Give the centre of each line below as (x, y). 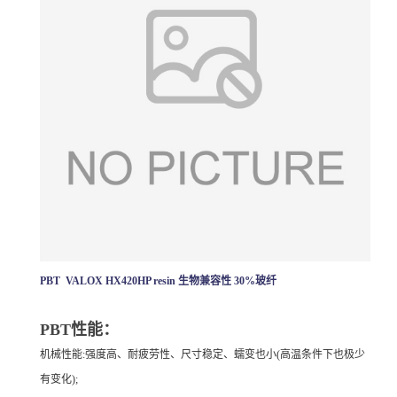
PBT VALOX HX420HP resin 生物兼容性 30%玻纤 (158, 280)
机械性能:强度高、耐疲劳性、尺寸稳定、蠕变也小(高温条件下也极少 (202, 354)
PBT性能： (79, 329)
